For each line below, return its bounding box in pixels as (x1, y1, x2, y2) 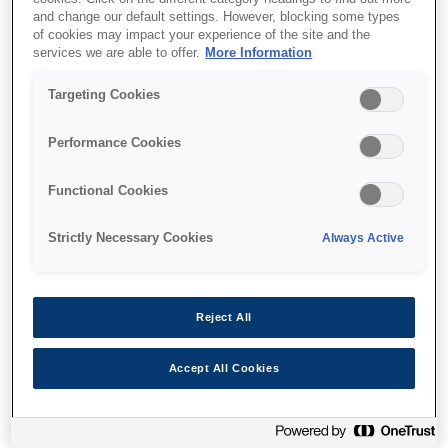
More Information (205, 45, 313, 60)
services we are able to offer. (33, 45, 201, 60)
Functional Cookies (48, 183, 169, 198)
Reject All (196, 310, 252, 323)
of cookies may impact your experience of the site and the (33, 27, 371, 42)
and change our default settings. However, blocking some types (33, 9, 401, 24)
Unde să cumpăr (165, 91, 283, 109)
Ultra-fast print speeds (97, 317, 351, 345)
